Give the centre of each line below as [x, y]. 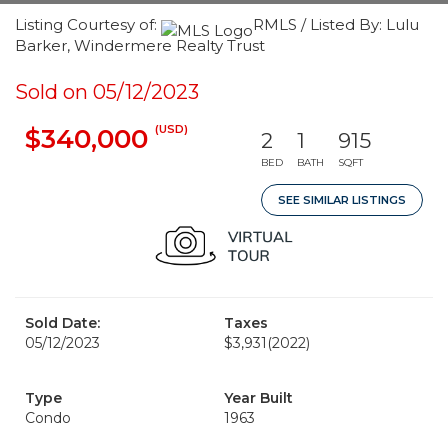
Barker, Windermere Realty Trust [140, 45]
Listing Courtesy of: [88, 24]
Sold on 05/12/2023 [107, 92]
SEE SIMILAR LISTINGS [342, 200]
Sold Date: [62, 323]
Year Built [258, 398]
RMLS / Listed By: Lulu [336, 24]
